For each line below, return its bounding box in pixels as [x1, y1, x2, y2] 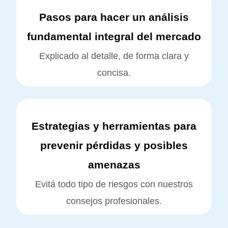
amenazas [88, 158, 140, 170]
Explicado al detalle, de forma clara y [39, 50, 189, 61]
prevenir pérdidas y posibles [40, 139, 188, 151]
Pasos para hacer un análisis [39, 11, 189, 23]
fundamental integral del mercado [27, 30, 201, 42]
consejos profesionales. [66, 195, 162, 206]
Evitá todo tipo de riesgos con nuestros [35, 179, 193, 189]
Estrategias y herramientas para [32, 120, 196, 132]
